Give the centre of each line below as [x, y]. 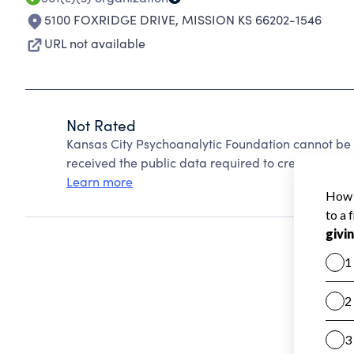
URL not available [95, 43]
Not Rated [101, 125]
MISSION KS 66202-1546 [252, 19]
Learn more [100, 181]
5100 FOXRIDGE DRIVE [110, 19]
